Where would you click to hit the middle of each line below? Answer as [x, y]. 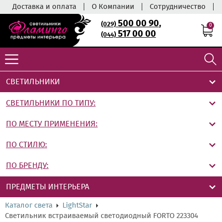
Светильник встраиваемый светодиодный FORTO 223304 [102, 216]
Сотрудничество [178, 6]
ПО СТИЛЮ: [27, 145]
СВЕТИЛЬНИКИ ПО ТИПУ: [51, 103]
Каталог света [29, 205]
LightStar [77, 205]
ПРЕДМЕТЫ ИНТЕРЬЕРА [48, 187]
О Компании [113, 6]
